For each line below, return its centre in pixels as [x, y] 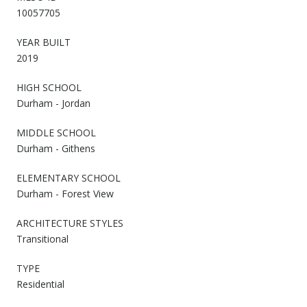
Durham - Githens [56, 148]
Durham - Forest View [65, 193]
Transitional [42, 238]
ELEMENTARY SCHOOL [69, 177]
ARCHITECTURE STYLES [70, 223]
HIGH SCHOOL [49, 87]
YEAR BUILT [44, 42]
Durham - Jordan [53, 103]
